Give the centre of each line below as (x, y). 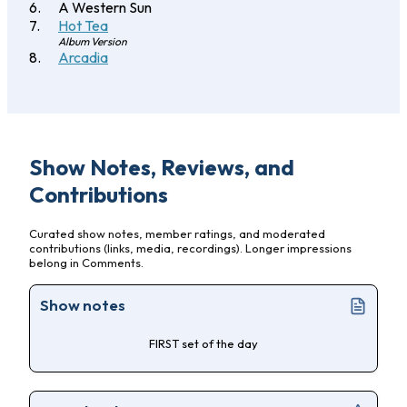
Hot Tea (83, 26)
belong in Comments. (86, 262)
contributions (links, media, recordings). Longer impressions (190, 248)
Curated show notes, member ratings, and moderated (177, 233)
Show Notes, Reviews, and (162, 168)
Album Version (93, 42)
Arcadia (83, 58)
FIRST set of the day (203, 343)
